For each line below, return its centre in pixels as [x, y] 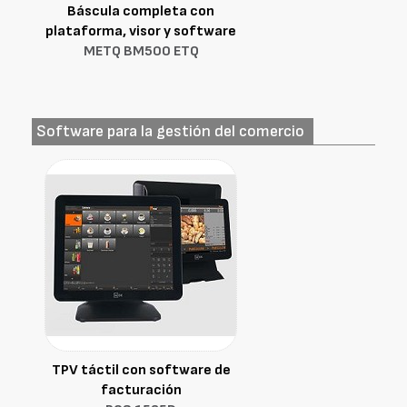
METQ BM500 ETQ [141, 51]
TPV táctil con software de [141, 370]
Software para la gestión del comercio [170, 131]
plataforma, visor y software [141, 31]
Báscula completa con [141, 11]
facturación [141, 390]
